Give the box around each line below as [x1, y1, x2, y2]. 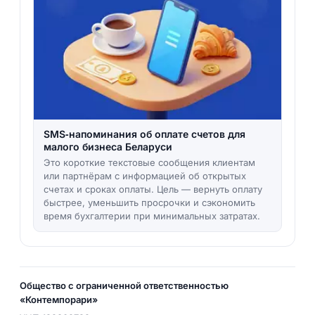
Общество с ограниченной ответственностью [19, 280, 229, 292]
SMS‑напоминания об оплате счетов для [43, 128, 245, 141]
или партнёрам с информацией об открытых [43, 170, 246, 182]
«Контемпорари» [19, 294, 98, 306]
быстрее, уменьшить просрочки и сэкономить [43, 197, 255, 209]
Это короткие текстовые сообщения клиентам [43, 157, 255, 169]
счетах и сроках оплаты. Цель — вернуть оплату [43, 184, 262, 195]
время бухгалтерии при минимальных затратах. [43, 210, 260, 222]
